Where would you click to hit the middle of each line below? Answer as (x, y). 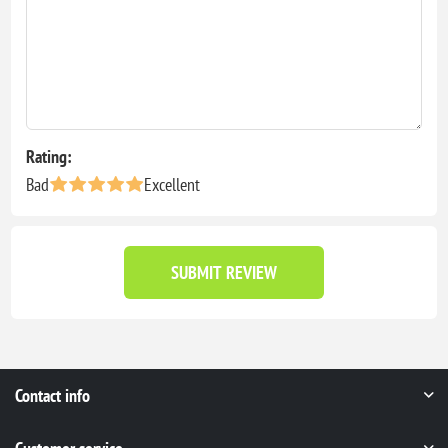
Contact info (52, 395)
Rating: (49, 156)
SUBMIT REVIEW (224, 272)
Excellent (172, 184)
